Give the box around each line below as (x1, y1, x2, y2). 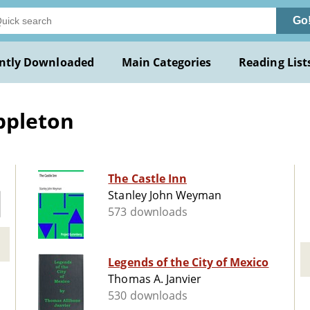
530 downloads (108, 288, 188, 304)
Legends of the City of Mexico (108, 255, 269, 271)
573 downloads (108, 204, 188, 220)
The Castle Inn (108, 171, 187, 187)
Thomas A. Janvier (108, 271, 202, 287)
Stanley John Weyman (108, 188, 222, 203)
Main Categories (121, 55, 212, 70)
